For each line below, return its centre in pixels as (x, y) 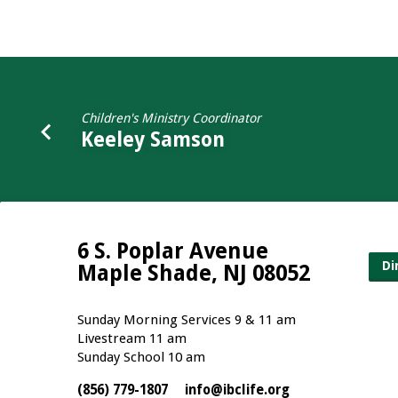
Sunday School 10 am (141, 358)
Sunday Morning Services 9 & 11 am (187, 320)
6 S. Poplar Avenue (173, 251)
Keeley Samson (153, 139)
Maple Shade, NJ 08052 (194, 274)
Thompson (176, 56)
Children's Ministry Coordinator (171, 119)
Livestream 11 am (132, 339)
